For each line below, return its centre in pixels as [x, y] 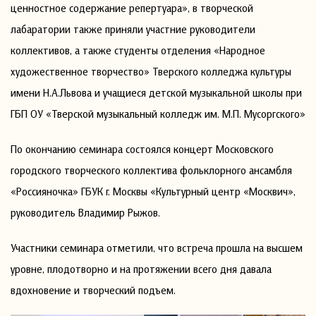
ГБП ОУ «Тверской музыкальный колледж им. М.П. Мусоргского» [158, 114]
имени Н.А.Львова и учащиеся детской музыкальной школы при [156, 92]
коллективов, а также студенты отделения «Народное [138, 50]
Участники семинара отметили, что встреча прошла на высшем [157, 248]
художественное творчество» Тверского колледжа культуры [151, 71]
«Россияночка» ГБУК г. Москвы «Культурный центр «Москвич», [153, 191]
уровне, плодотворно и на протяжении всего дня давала [141, 269]
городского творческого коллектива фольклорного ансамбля [151, 170]
